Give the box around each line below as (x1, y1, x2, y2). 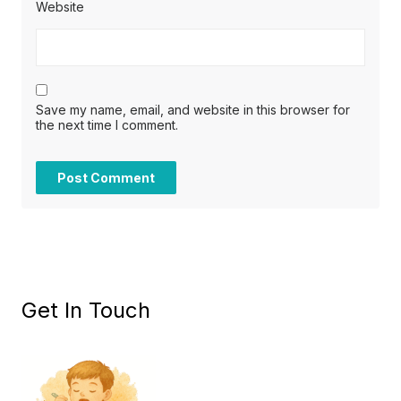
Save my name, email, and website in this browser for (36, 102, 350, 118)
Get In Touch (21, 297, 150, 324)
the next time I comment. (36, 117, 178, 133)
